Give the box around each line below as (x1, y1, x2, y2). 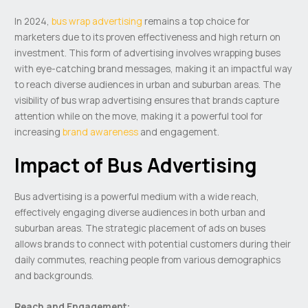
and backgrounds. (14, 269, 94, 283)
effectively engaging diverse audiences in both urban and (14, 206, 266, 219)
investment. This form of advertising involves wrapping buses (14, 45, 281, 59)
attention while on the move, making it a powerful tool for (14, 109, 263, 122)
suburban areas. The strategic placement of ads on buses (14, 221, 266, 235)
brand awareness (63, 124, 139, 138)
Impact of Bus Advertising (14, 151, 258, 178)
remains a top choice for (142, 14, 250, 27)
